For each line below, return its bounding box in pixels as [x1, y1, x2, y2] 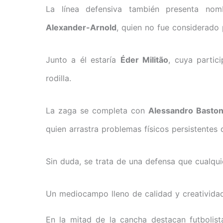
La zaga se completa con [46, 106, 149, 116]
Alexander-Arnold [46, 22, 116, 33]
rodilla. [46, 73, 71, 84]
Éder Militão [120, 55, 169, 65]
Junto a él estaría [46, 55, 120, 65]
